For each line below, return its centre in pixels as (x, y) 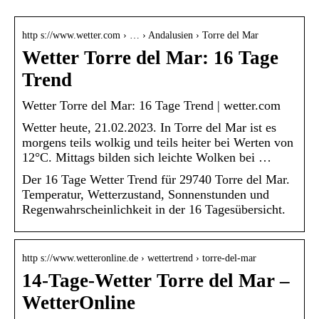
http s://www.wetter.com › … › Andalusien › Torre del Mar (140, 35)
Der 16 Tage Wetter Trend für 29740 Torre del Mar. (156, 179)
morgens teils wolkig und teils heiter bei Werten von (158, 142)
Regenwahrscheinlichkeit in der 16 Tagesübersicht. (154, 209)
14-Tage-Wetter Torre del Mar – (156, 280)
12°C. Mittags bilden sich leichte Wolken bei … (147, 157)
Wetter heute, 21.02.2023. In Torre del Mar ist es (149, 127)
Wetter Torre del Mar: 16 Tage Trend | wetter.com (151, 105)
